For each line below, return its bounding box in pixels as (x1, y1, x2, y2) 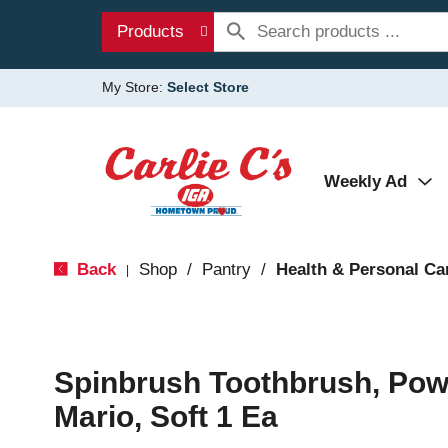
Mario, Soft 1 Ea (53, 400, 278, 433)
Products (117, 22, 184, 41)
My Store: (102, 79, 167, 95)
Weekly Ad (324, 172, 407, 191)
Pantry (201, 260, 251, 279)
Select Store (167, 79, 249, 95)
